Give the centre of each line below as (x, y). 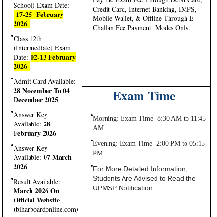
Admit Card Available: (45, 81)
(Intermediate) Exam (42, 47)
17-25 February (39, 14)
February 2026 (35, 133)
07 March (56, 157)
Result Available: (37, 181)
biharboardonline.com (46, 209)
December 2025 (36, 99)
